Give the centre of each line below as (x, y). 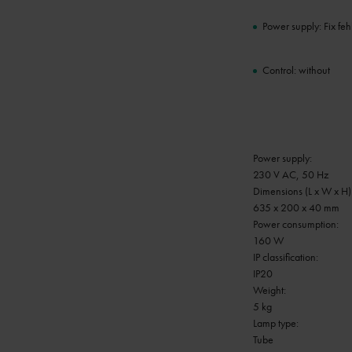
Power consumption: (296, 224)
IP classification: (286, 257)
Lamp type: (276, 323)
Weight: (269, 290)
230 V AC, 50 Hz (291, 174)
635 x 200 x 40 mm (296, 207)
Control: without (296, 70)
